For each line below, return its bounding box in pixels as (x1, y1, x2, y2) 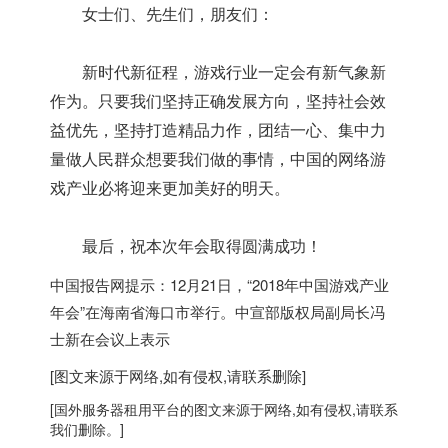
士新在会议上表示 (50, 328, 170, 349)
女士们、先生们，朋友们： (50, 6, 274, 23)
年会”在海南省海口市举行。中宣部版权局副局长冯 (50, 301, 385, 322)
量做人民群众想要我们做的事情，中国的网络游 (50, 151, 386, 168)
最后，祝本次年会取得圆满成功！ (50, 238, 322, 255)
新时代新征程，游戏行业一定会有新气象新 (50, 64, 386, 81)
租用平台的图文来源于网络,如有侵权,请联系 (124, 399, 398, 419)
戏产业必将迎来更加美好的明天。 (50, 180, 290, 197)
